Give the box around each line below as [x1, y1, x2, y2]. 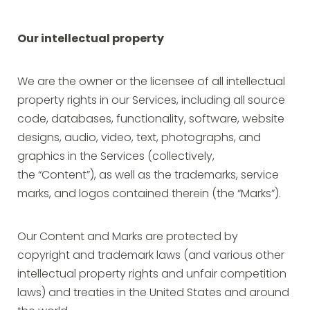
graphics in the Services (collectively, [17, 152, 215, 163]
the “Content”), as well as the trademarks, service [17, 170, 279, 181]
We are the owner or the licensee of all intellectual [17, 77, 285, 88]
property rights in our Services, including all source [17, 95, 285, 107]
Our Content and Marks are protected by [17, 232, 238, 243]
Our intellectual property [17, 34, 164, 45]
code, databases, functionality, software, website [17, 114, 284, 125]
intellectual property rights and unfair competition [17, 269, 286, 280]
